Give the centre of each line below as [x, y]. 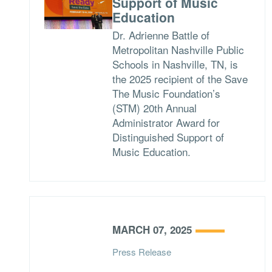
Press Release [141, 252]
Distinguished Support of [168, 137]
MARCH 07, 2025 [152, 229]
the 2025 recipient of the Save [180, 79]
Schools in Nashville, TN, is [175, 64]
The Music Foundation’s [166, 93]
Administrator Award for [166, 122]
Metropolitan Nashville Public [178, 49]
